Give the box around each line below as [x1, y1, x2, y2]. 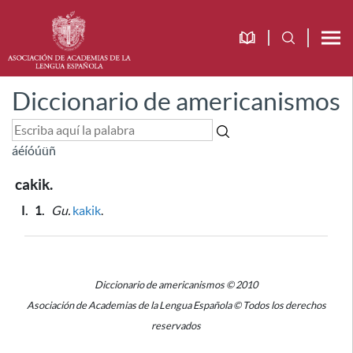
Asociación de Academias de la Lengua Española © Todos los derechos [26, 299, 326, 311]
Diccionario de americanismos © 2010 [95, 279, 258, 291]
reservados [151, 320, 201, 332]
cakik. [15, 176, 53, 193]
